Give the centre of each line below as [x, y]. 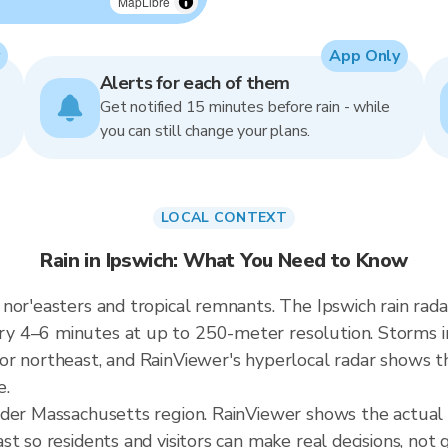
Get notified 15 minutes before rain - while [245, 107]
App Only [364, 56]
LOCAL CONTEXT [224, 217]
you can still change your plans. [205, 131]
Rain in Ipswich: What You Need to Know [224, 260]
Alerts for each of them [195, 83]
